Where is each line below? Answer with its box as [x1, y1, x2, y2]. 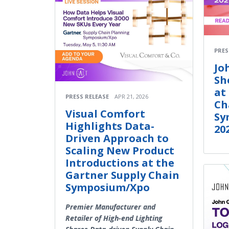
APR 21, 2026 [114, 93, 148, 101]
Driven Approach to [65, 131, 169, 146]
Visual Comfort [65, 107, 145, 121]
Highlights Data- [65, 119, 154, 133]
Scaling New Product [65, 144, 174, 158]
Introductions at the [65, 156, 174, 170]
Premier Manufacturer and [65, 202, 155, 212]
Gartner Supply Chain [65, 168, 179, 182]
